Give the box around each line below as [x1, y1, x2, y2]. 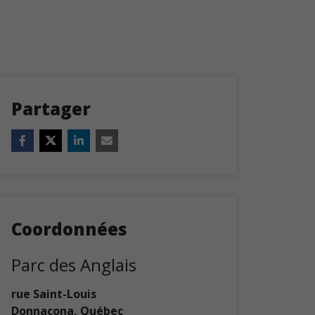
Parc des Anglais [11, 253, 136, 276]
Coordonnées [11, 217, 127, 240]
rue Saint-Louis [11, 286, 96, 302]
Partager [11, 97, 91, 120]
